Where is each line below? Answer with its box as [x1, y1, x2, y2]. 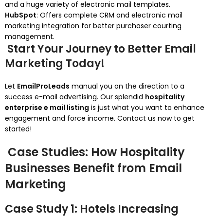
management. [5, 32, 54, 41]
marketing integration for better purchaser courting [5, 21, 182, 31]
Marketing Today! [5, 56, 105, 71]
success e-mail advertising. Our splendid [5, 92, 145, 102]
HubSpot [5, 10, 36, 20]
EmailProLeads [17, 81, 70, 91]
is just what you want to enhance [89, 103, 204, 112]
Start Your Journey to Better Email [5, 41, 196, 56]
